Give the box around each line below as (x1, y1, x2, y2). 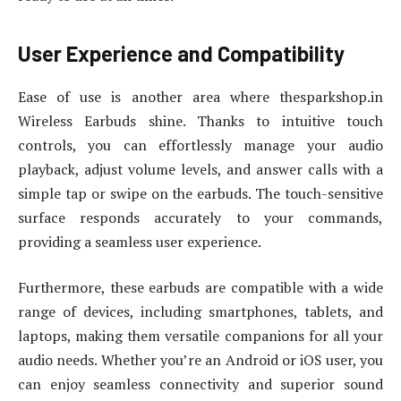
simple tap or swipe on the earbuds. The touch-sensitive (18, 183, 383, 203)
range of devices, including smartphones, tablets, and (18, 302, 383, 322)
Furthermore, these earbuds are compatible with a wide (18, 277, 383, 298)
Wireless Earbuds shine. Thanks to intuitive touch (18, 110, 383, 131)
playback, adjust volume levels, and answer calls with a (18, 158, 383, 179)
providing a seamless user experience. (18, 231, 261, 252)
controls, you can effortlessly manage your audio (18, 134, 383, 155)
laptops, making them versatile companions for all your (18, 326, 383, 346)
